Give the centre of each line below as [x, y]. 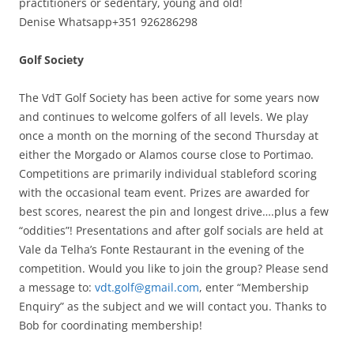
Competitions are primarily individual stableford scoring [168, 173]
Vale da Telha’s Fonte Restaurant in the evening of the [162, 249]
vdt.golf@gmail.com [147, 287]
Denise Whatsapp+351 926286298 [108, 21]
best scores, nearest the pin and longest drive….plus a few [174, 211]
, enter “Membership [254, 287]
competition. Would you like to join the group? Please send [174, 268]
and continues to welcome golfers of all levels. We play [164, 116]
